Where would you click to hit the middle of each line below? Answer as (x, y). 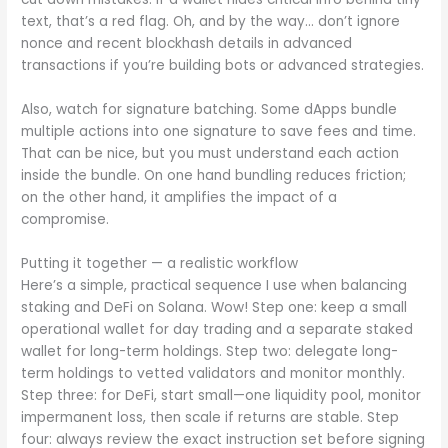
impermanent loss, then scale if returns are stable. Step (210, 417)
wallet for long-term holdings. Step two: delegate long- (210, 351)
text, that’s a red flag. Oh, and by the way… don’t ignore (211, 22)
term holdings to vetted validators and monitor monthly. (213, 373)
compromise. (65, 220)
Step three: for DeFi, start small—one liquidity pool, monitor (221, 395)
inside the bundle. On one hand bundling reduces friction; (214, 176)
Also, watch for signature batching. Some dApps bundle (209, 110)
